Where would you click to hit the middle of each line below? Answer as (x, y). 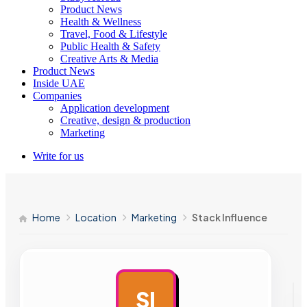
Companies (57, 96)
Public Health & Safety (110, 46)
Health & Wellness (101, 22)
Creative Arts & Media (109, 59)
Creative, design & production (125, 120)
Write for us (58, 156)
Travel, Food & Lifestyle (114, 34)
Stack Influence (230, 217)
